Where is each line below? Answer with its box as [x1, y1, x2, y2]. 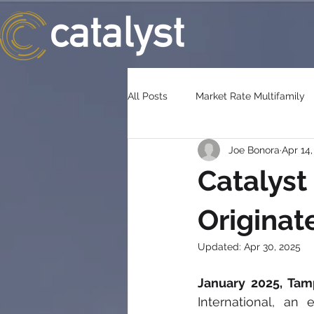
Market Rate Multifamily [196, 90, 305, 102]
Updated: [198, 241, 244, 252]
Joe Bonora [228, 144, 280, 156]
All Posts [128, 90, 168, 102]
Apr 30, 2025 [244, 241, 301, 252]
